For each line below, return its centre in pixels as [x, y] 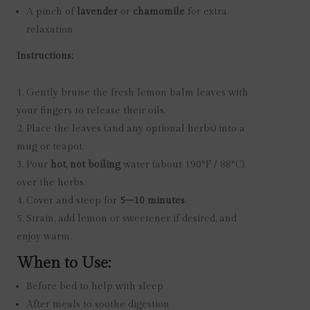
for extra [206, 12]
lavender [97, 12]
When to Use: [64, 263]
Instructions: [45, 56]
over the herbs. [51, 183]
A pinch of [52, 12]
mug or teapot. [50, 147]
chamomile [159, 12]
